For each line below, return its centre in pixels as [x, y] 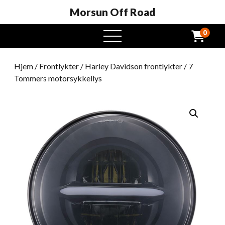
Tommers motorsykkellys [58, 78]
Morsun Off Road [113, 12]
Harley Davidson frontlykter [134, 66]
